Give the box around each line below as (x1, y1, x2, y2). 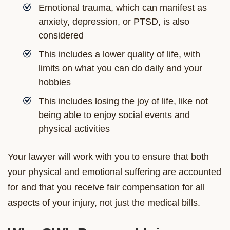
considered (39, 30, 84, 41)
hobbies (39, 76, 71, 87)
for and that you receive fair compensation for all (8, 182, 205, 193)
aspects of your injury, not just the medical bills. (8, 197, 200, 208)
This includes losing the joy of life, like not (39, 95, 208, 106)
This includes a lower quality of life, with (39, 49, 200, 60)
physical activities (39, 123, 110, 134)
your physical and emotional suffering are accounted (8, 166, 221, 177)
